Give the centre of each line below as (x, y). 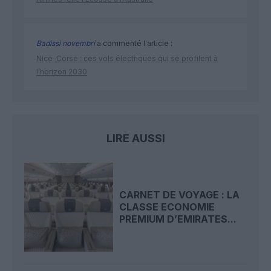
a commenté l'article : (134, 43)
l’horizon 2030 (62, 71)
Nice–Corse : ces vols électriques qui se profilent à (127, 58)
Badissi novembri (66, 43)
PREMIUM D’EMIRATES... (178, 219)
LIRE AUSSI (135, 138)
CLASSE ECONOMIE (167, 207)
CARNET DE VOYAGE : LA (180, 195)
